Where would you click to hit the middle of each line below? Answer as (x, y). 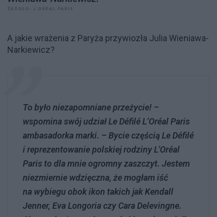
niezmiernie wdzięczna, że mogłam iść (95, 177)
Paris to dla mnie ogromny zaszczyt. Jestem (106, 163)
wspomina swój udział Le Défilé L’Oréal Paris (106, 121)
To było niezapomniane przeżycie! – (91, 107)
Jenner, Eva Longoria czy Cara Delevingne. (102, 205)
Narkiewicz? (31, 49)
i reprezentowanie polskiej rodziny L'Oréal (101, 149)
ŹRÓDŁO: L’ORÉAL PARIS (40, 9)
